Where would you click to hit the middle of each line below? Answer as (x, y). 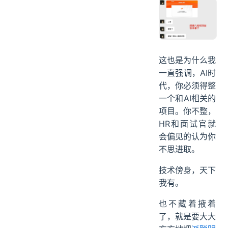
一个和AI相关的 (187, 98)
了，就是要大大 (187, 217)
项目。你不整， (187, 111)
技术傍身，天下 (187, 170)
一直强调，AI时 (187, 73)
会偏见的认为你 (187, 137)
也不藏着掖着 (187, 204)
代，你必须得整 (187, 86)
